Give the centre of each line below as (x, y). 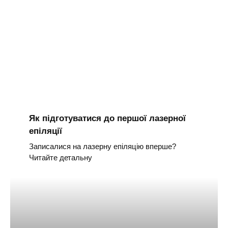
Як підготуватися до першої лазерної (107, 118)
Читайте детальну (60, 157)
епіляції (45, 131)
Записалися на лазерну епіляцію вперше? (102, 146)
